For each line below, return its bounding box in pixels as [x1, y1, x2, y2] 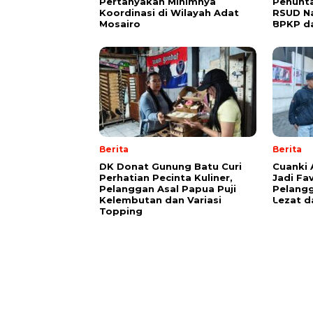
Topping [99, 205, 143, 217]
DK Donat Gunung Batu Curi [99, 161, 242, 173]
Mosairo [99, 18, 140, 30]
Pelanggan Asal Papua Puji [99, 183, 236, 195]
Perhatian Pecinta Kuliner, [99, 172, 233, 184]
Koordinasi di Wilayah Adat [99, 7, 239, 19]
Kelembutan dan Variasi [99, 194, 221, 206]
